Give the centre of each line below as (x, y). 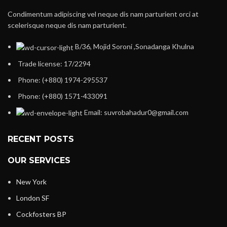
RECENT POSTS (41, 139)
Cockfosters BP (41, 214)
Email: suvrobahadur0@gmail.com (136, 112)
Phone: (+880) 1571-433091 (63, 96)
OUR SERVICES (39, 161)
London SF (33, 198)
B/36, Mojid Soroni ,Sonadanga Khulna (135, 47)
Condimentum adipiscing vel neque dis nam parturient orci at (103, 14)
